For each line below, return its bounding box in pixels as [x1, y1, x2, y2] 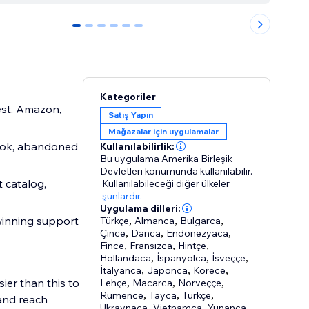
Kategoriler [100, 90, 157, 103]
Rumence [100, 289, 144, 302]
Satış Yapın [108, 110, 154, 121]
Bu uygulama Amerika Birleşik [100, 152, 233, 166]
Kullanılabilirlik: [100, 140, 175, 153]
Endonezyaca [166, 227, 229, 240]
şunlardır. [102, 190, 143, 203]
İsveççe [212, 252, 246, 265]
